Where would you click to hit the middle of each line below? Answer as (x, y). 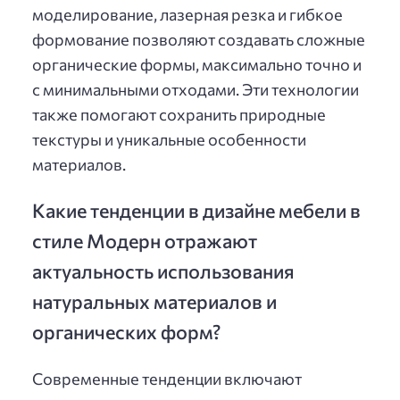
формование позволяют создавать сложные (199, 40)
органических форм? (126, 331)
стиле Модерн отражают (145, 240)
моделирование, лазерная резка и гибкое (187, 15)
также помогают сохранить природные (179, 115)
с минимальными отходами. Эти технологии (196, 90)
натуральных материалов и (154, 300)
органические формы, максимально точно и (197, 65)
